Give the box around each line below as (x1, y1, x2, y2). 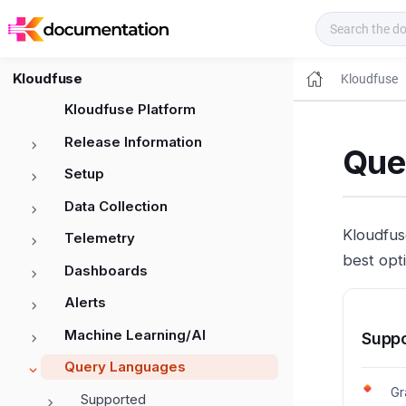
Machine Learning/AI (64, 325, 206, 343)
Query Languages (64, 358, 186, 376)
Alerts (64, 294, 106, 312)
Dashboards (64, 261, 148, 279)
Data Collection (64, 197, 168, 215)
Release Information (64, 132, 202, 150)
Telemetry (64, 229, 135, 247)
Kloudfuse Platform (64, 101, 196, 119)
